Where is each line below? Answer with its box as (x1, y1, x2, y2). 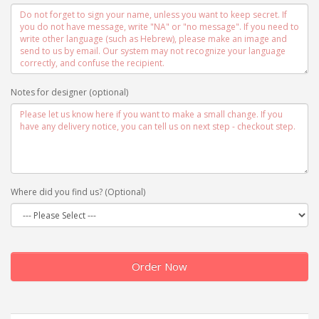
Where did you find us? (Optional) (11, 186, 145, 199)
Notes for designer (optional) (11, 86, 128, 99)
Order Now (132, 259, 187, 274)
